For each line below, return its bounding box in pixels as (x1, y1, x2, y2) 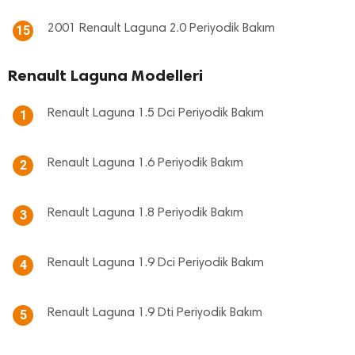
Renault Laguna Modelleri (8, 66, 203, 85)
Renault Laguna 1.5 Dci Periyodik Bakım (48, 107, 264, 120)
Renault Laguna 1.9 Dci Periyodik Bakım (48, 257, 264, 269)
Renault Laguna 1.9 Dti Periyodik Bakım (48, 307, 262, 319)
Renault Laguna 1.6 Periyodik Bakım (48, 157, 243, 170)
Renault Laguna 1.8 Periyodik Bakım (48, 207, 243, 219)
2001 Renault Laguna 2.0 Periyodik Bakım (48, 22, 275, 35)
